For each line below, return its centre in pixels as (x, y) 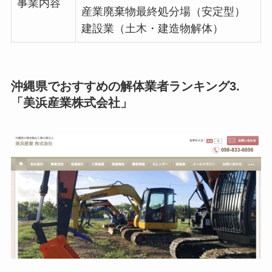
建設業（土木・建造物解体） (152, 28)
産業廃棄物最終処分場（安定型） (163, 11)
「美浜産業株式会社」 (71, 102)
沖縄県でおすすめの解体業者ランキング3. (125, 86)
